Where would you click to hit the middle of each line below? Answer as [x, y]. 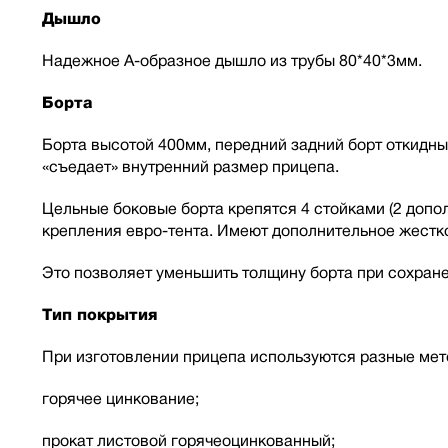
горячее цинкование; [120, 398]
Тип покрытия [99, 314]
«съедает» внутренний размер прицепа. [190, 166]
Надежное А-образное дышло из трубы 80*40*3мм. [232, 60]
